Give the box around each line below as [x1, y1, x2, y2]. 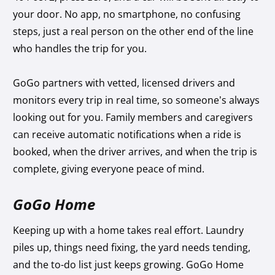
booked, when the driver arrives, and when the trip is [13, 144, 258, 158]
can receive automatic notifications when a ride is [13, 127, 242, 141]
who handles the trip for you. [13, 41, 150, 55]
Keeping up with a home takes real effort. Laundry [13, 223, 244, 237]
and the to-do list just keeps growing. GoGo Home [13, 257, 244, 271]
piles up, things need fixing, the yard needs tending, [13, 240, 251, 254]
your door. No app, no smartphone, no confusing [13, 7, 241, 21]
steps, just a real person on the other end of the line [13, 24, 254, 38]
